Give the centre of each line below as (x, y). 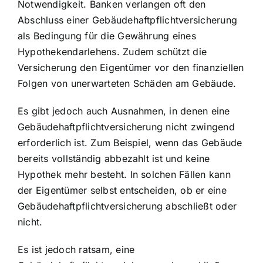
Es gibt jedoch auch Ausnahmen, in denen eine (124, 111)
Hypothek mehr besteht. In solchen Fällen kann (124, 174)
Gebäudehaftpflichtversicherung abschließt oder (127, 206)
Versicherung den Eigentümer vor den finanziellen (131, 67)
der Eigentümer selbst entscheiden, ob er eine (122, 190)
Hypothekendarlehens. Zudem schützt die (112, 51)
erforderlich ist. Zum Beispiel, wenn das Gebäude (130, 142)
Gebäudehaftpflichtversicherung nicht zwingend (126, 127)
